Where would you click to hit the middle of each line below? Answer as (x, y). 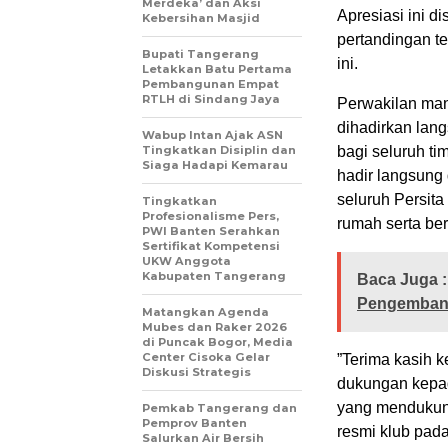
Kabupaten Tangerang (214, 276)
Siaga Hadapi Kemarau (215, 165)
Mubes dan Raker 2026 (214, 327)
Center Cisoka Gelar (206, 357)
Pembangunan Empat (210, 84)
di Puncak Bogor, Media (217, 342)
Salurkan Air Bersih (203, 438)
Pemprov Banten (194, 423)
